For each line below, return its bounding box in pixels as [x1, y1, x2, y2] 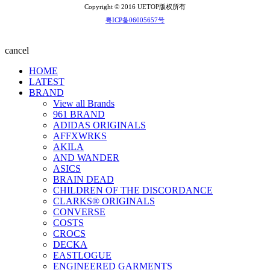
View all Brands [53, 98, 115, 108]
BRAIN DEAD [53, 174, 114, 184]
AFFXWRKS [53, 131, 107, 141]
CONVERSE [53, 207, 105, 217]
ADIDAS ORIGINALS [53, 120, 146, 130]
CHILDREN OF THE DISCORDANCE [53, 185, 213, 195]
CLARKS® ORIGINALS [53, 196, 155, 206]
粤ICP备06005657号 [105, 16, 165, 24]
